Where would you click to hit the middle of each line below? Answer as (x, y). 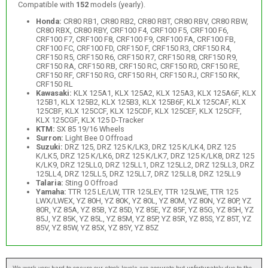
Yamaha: (51, 192)
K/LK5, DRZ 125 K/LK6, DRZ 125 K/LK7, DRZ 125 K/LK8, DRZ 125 (145, 156)
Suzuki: (49, 147)
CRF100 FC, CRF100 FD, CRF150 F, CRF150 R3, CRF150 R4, (133, 48)
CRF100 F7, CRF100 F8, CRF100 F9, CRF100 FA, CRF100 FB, (135, 39)
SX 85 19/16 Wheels (89, 129)
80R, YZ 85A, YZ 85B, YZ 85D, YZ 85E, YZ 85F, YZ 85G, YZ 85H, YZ (144, 210)
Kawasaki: (54, 93)
